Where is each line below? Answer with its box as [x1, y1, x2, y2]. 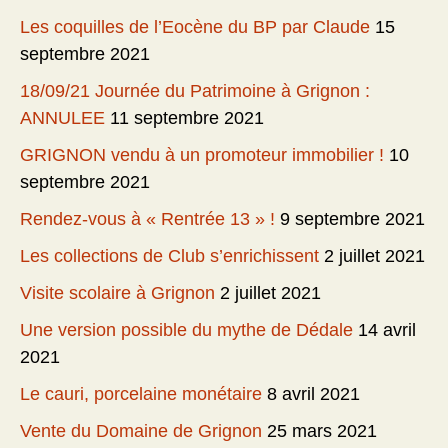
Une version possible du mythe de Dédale [20, 320, 353, 341]
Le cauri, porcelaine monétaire [20, 384, 262, 405]
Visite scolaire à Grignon [20, 283, 215, 304]
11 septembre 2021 [110, 108, 264, 129]
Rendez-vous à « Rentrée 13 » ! [20, 209, 275, 230]
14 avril [358, 320, 416, 341]
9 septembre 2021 [280, 209, 425, 230]
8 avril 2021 [267, 384, 360, 405]
